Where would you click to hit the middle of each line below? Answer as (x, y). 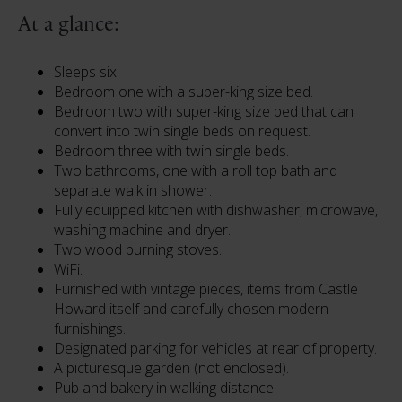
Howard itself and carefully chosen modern (191, 309)
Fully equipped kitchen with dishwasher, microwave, (216, 210)
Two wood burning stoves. (138, 249)
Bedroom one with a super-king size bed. (184, 92)
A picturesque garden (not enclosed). (171, 368)
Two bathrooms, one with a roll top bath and (196, 170)
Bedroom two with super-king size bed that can (204, 111)
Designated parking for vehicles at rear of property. (215, 348)
